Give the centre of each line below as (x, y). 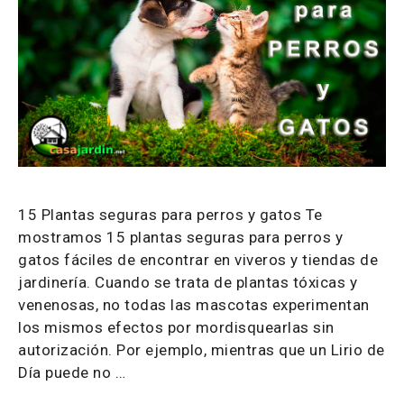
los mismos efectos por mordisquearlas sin (176, 328)
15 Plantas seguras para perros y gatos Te (170, 215)
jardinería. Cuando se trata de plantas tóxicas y (188, 283)
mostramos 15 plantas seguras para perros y (180, 238)
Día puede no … (72, 373)
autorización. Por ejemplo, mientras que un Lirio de (202, 350)
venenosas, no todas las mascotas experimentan (194, 305)
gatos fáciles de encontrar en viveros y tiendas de (198, 260)
